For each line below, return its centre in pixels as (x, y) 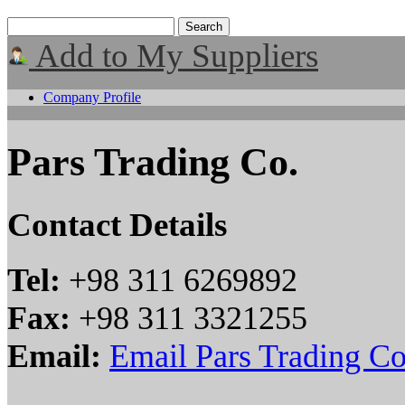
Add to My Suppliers (174, 56)
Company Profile (92, 97)
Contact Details (117, 224)
